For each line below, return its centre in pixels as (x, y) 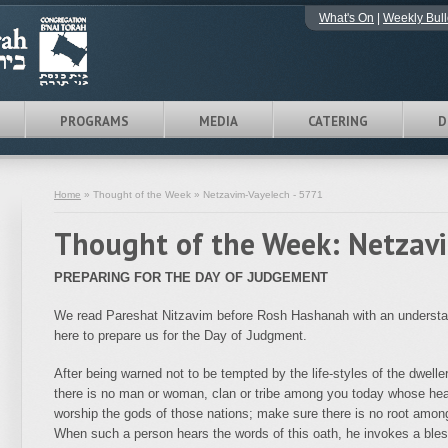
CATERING (338, 121)
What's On (346, 18)
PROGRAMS (94, 121)
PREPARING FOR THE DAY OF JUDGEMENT (191, 277)
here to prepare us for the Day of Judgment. (180, 335)
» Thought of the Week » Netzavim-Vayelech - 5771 (202, 194)
